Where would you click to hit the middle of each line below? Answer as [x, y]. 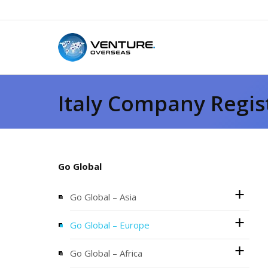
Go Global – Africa [106, 253]
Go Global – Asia [103, 197]
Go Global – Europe [110, 225]
